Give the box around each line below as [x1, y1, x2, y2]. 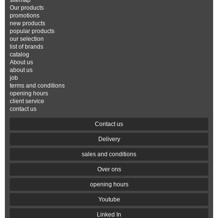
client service [10, 98, 44, 105]
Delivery [98, 136, 120, 143]
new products [10, 20, 45, 27]
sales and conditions [82, 151, 136, 158]
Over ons [97, 166, 121, 173]
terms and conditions [10, 82, 65, 89]
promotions [10, 12, 39, 19]
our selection [10, 36, 44, 42]
